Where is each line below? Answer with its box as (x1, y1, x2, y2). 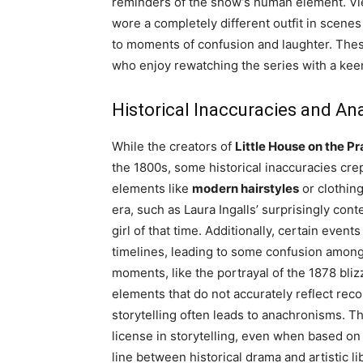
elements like (112, 180, 192, 196)
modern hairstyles (192, 180, 299, 196)
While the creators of (112, 138, 235, 154)
